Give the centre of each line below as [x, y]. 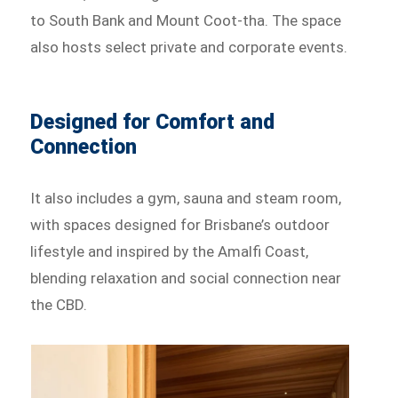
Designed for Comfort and [153, 122]
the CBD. [59, 304]
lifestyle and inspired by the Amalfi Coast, [170, 251]
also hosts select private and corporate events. [189, 47]
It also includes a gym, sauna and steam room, [186, 198]
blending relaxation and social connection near [186, 278]
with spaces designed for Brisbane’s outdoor [180, 224]
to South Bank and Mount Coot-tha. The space [186, 20]
